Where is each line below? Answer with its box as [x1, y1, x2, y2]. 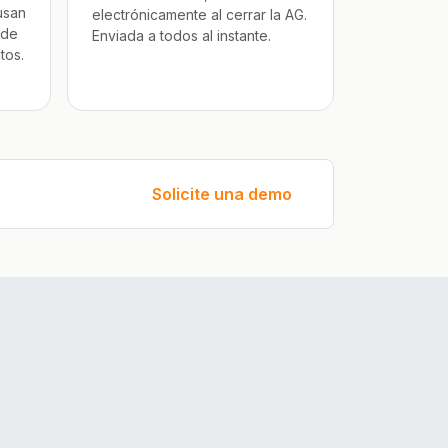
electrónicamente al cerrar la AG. [92, 6, 307, 23]
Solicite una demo [151, 184, 292, 204]
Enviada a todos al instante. [92, 27, 271, 44]
